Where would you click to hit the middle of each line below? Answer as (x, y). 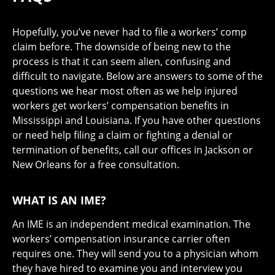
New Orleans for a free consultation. (96, 165)
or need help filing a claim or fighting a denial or (122, 135)
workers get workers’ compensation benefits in (121, 106)
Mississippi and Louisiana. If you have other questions (137, 121)
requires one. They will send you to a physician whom (135, 254)
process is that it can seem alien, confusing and (122, 62)
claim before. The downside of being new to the (122, 47)
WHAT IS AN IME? (59, 200)
